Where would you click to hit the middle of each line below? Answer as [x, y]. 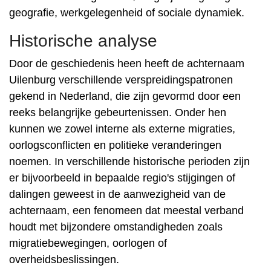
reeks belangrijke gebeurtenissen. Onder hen [118, 113]
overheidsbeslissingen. [64, 260]
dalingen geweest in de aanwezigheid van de [117, 194]
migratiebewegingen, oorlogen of [88, 243]
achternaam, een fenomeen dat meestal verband [126, 211]
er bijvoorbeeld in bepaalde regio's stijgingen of [122, 178]
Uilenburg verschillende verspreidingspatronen [121, 80]
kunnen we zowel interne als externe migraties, [122, 129]
